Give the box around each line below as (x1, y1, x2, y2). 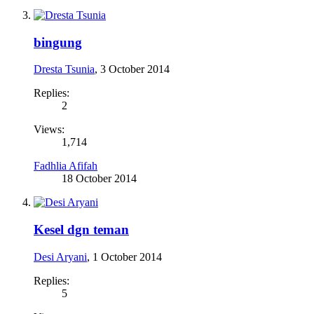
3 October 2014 (100, 63, 170, 76)
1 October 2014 (93, 250, 162, 263)
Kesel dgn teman (34, 221, 129, 237)
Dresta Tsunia (34, 63, 95, 76)
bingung (34, 34, 82, 50)
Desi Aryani (34, 250, 87, 263)
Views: (34, 123, 64, 136)
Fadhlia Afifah (34, 160, 97, 172)
